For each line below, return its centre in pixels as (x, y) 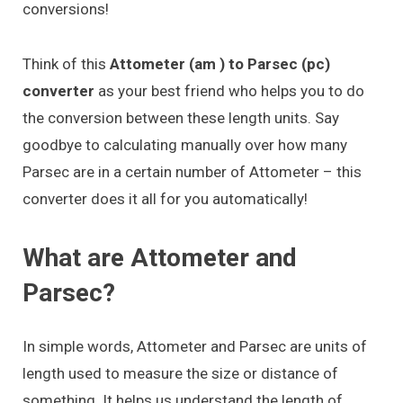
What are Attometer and (160, 257)
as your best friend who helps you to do (229, 90)
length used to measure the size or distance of (180, 373)
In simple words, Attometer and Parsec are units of (195, 346)
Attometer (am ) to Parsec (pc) (220, 63)
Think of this (66, 63)
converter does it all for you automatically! (165, 198)
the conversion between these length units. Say (181, 117)
